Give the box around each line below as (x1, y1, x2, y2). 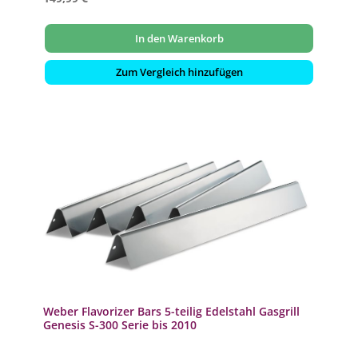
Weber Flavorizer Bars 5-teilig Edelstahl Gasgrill (42, 303, 300, 319)
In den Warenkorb (134, 30, 224, 46)
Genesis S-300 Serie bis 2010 (42, 316, 197, 332)
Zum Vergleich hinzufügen (115, 65, 243, 80)
